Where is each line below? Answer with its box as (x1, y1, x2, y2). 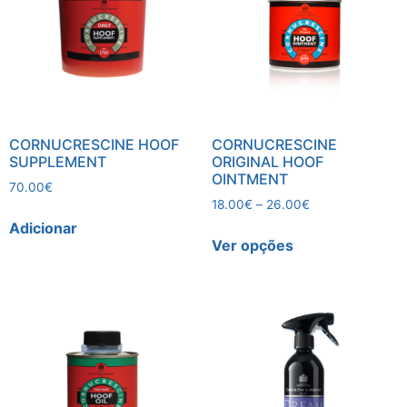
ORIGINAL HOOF (211, 153, 323, 172)
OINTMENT (211, 170, 288, 189)
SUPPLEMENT (9, 153, 106, 172)
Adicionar (9, 218, 77, 237)
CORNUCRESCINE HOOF (9, 135, 179, 154)
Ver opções (211, 235, 293, 254)
